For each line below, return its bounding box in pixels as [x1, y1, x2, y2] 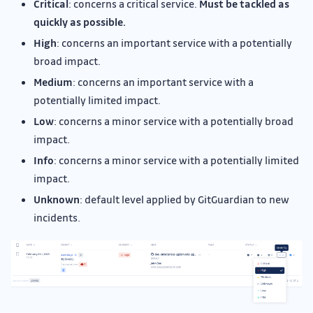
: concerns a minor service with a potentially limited [54, 153, 299, 168]
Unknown [34, 192, 80, 207]
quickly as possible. [34, 15, 126, 29]
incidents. [34, 210, 80, 225]
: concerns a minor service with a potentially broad [54, 114, 293, 129]
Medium [34, 75, 73, 89]
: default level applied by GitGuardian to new [80, 192, 289, 207]
